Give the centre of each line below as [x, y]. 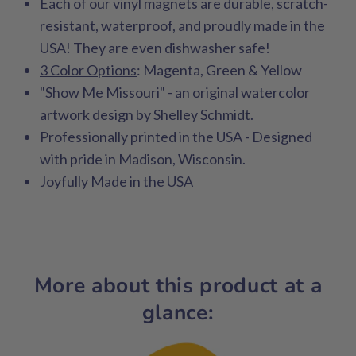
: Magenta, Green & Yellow [222, 70]
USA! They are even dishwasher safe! [155, 48]
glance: [178, 313]
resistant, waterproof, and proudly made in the [182, 26]
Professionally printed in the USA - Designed [176, 137]
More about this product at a [178, 286]
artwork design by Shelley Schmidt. [147, 115]
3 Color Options [88, 70]
